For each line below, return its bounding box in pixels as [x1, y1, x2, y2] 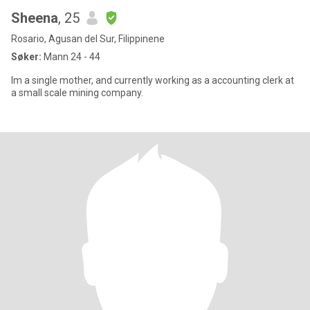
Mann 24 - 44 [42, 51, 100, 62]
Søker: [11, 51, 42, 62]
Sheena [11, 10, 58, 26]
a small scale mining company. [11, 87, 143, 98]
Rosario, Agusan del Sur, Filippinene [11, 33, 165, 44]
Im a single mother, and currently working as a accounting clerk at [11, 75, 294, 86]
